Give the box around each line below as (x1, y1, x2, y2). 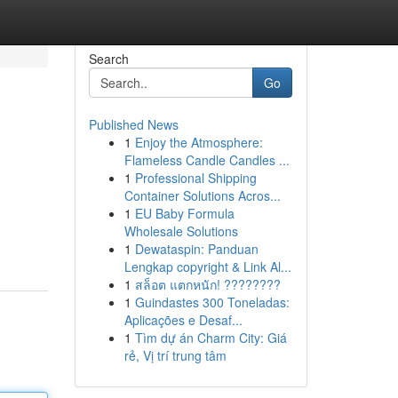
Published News (88, 115, 179, 133)
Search (88, 50, 129, 68)
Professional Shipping (134, 169, 257, 187)
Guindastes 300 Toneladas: (134, 293, 290, 311)
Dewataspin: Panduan (134, 240, 259, 258)
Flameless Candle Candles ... (123, 151, 290, 169)
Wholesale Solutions (123, 222, 238, 240)
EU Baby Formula (134, 204, 235, 222)
